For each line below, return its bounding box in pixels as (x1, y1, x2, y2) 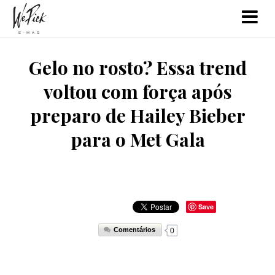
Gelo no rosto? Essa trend (28, 55, 247, 80)
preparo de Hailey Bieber (29, 103, 246, 128)
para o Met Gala (70, 127, 205, 152)
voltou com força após (43, 79, 232, 104)
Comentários (111, 226, 155, 233)
